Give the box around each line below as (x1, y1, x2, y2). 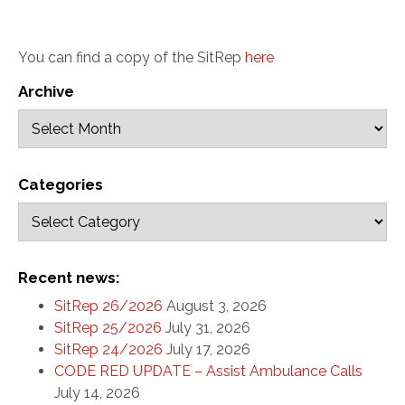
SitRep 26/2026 (54, 297, 163, 315)
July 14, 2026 (54, 384, 140, 401)
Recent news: (18, 268, 120, 287)
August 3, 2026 (166, 297, 267, 315)
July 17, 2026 (166, 341, 250, 358)
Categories (18, 175, 103, 193)
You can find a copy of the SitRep (18, 49, 245, 66)
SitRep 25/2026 (54, 319, 162, 336)
